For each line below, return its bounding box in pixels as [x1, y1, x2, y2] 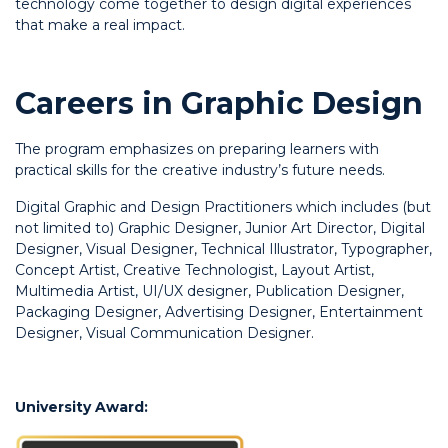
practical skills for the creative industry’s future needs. [15, 161, 385, 179]
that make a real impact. [15, 16, 185, 34]
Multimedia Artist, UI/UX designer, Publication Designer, [15, 282, 404, 300]
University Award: [15, 398, 148, 416]
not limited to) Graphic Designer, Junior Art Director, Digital [15, 219, 425, 237]
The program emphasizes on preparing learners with [15, 140, 379, 158]
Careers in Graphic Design [15, 85, 423, 122]
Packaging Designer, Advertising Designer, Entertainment [15, 303, 423, 321]
